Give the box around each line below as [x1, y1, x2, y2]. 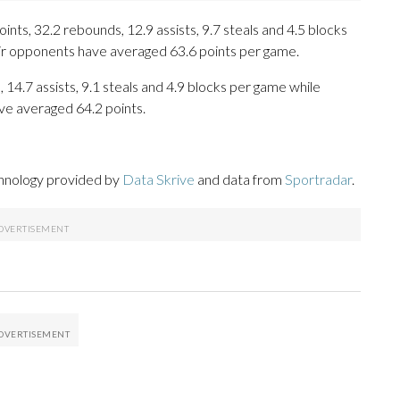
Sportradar [285, 171, 352, 188]
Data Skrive [122, 171, 195, 188]
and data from [195, 171, 285, 188]
